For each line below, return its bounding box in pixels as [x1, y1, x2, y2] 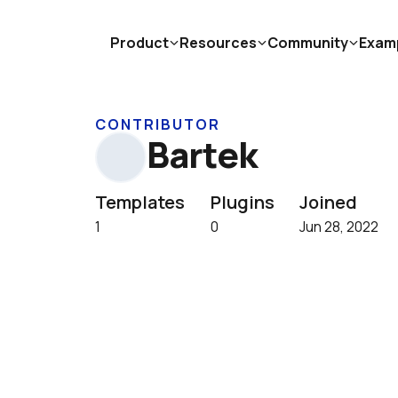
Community [267, 33, 348, 52]
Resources [179, 33, 257, 52]
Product [110, 33, 169, 52]
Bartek [147, 130, 258, 179]
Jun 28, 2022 [299, 217, 378, 236]
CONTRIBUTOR [95, 115, 220, 134]
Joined [299, 190, 357, 214]
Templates [95, 190, 185, 214]
